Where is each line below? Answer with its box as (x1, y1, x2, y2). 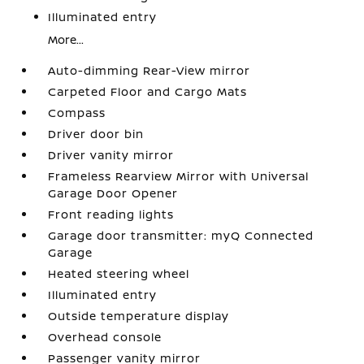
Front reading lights (48, 206, 175, 222)
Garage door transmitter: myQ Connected (48, 227, 314, 243)
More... (48, 32, 84, 47)
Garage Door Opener (48, 185, 179, 201)
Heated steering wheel (48, 266, 190, 281)
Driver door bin (48, 126, 145, 141)
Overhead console (48, 329, 162, 344)
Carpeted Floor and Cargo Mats (48, 84, 248, 99)
